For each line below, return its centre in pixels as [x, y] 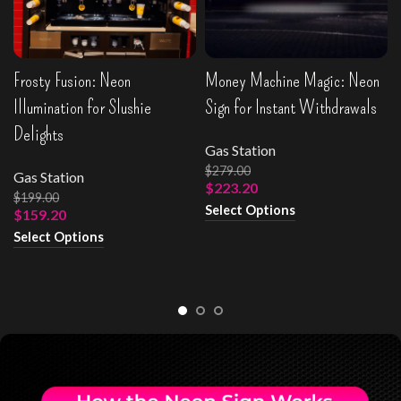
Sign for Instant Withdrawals [291, 107]
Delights [38, 133]
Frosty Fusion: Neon [72, 80]
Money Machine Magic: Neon [292, 80]
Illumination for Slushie [82, 107]
